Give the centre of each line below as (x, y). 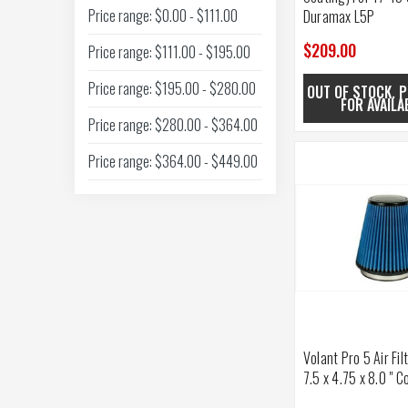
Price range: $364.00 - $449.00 (173, 162)
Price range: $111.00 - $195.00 (169, 52)
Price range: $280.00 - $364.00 (173, 125)
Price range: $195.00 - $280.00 (172, 89)
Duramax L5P (339, 17)
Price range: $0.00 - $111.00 (163, 16)
